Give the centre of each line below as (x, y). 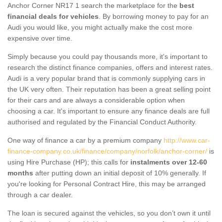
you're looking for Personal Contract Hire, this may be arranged (107, 184)
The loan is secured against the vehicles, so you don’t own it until (109, 213)
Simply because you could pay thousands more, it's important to (108, 56)
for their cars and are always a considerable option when (96, 100)
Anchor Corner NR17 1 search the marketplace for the (93, 5)
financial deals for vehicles (53, 16)
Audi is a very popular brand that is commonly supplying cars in (106, 78)
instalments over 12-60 (169, 162)
